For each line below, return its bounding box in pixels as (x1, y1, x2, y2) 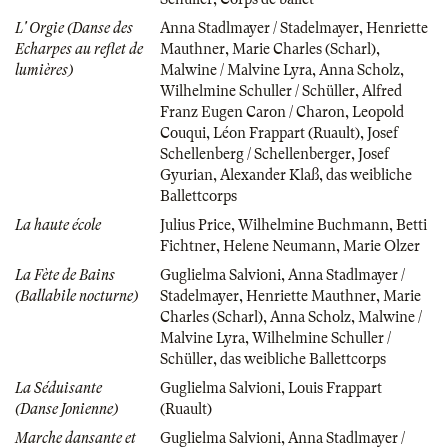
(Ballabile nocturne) (15, 287, 138, 304)
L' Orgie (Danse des (15, 19, 133, 36)
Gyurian (160, 166, 213, 183)
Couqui (160, 124, 206, 141)
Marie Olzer (343, 237, 420, 254)
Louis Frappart (288, 379, 382, 396)
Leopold (352, 103, 404, 120)
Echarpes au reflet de (15, 40, 143, 57)
